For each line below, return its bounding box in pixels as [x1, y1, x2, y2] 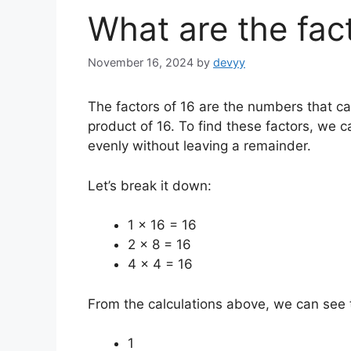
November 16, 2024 [88, 56, 194, 70]
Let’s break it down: [88, 177, 212, 194]
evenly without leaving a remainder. [88, 138, 311, 154]
